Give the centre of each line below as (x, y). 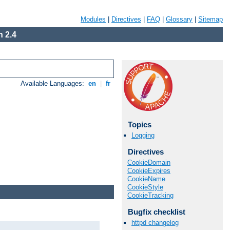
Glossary (179, 19)
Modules (93, 19)
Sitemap (210, 19)
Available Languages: (54, 84)
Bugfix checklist (156, 212)
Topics (139, 124)
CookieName (146, 179)
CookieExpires (149, 170)
